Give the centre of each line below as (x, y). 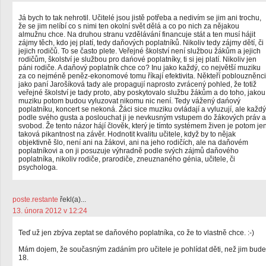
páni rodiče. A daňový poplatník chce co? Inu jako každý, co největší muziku (140, 68)
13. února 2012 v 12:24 (50, 211)
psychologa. (38, 167)
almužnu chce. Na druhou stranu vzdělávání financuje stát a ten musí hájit (137, 34)
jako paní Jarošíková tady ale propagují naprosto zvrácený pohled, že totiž (137, 84)
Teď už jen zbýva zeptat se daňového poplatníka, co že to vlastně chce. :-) (136, 233)
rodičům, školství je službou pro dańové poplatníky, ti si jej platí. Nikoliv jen (137, 59)
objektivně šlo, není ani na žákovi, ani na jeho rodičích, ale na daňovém (133, 142)
